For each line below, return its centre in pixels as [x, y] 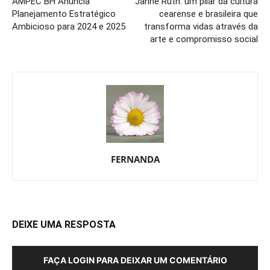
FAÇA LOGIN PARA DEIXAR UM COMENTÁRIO [135, 260]
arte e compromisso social [204, 39]
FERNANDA [135, 159]
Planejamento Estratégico [64, 14]
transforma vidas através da [201, 27]
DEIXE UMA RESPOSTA [64, 225]
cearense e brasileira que [209, 14]
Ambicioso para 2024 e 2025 [69, 27]
